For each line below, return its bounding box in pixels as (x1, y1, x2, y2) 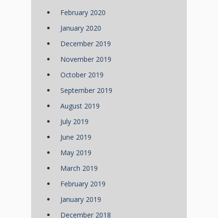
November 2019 (60, 54, 111, 64)
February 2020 (60, 8, 106, 18)
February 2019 (60, 179, 106, 189)
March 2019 (60, 163, 98, 173)
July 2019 (60, 117, 89, 127)
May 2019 (60, 148, 91, 158)
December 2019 (60, 39, 111, 49)
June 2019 (60, 132, 91, 142)
